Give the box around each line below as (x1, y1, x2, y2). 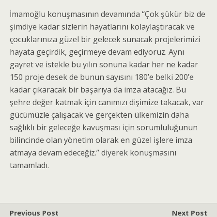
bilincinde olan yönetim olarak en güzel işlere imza (10, 135, 192, 146)
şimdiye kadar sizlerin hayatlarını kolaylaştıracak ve (10, 21, 195, 32)
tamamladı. (10, 160, 49, 171)
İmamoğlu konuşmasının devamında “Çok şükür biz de (10, 9, 205, 20)
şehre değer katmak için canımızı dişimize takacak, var (10, 97, 204, 108)
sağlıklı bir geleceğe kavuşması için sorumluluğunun (10, 122, 198, 133)
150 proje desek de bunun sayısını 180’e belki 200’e (10, 72, 194, 83)
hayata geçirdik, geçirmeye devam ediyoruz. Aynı (10, 46, 184, 58)
